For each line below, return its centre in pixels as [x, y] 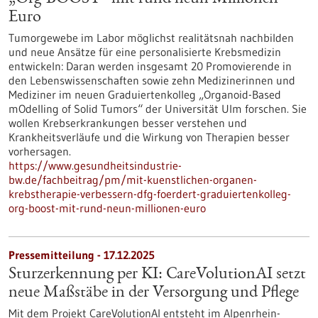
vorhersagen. [40, 151]
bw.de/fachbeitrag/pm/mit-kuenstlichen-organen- [133, 180]
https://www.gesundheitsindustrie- [95, 165]
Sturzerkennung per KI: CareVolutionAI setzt [157, 275]
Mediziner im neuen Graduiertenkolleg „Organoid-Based [145, 94]
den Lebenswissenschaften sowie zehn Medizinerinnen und [152, 80]
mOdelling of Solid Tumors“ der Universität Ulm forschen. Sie [158, 109]
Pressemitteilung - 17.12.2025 [82, 255]
